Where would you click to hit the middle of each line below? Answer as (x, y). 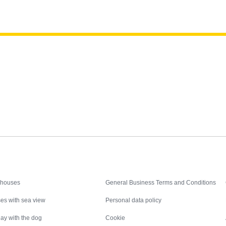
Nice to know (163, 171)
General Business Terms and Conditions (161, 183)
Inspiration (43, 171)
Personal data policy (134, 201)
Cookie (116, 218)
